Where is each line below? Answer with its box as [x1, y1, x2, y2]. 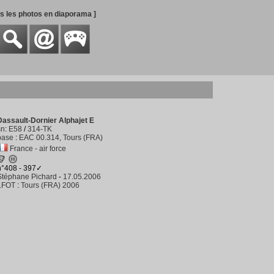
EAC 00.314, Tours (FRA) [19, 133, 103, 142]
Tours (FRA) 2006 [21, 181, 80, 190]
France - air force [10, 144, 66, 153]
